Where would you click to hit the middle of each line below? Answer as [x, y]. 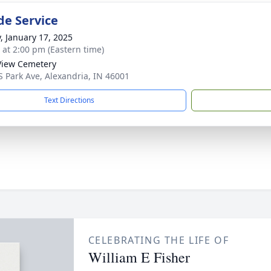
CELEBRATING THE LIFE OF [158, 240]
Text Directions [69, 100]
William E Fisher [139, 257]
